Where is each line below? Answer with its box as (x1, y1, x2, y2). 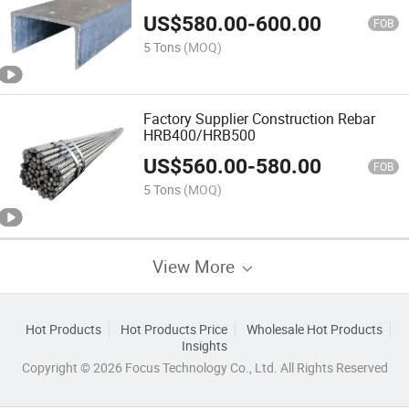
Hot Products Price (120, 320, 227, 338)
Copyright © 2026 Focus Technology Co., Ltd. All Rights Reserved (21, 359, 388, 376)
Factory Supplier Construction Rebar (143, 108, 376, 129)
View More (152, 254, 239, 278)
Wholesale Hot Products (246, 320, 383, 338)
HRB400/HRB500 (143, 124, 257, 145)
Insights (182, 337, 227, 354)
